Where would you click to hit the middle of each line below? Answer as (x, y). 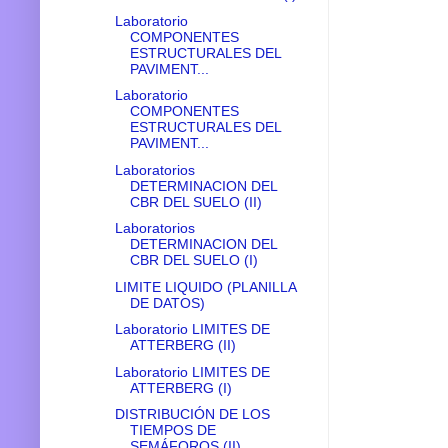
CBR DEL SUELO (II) (195, 201)
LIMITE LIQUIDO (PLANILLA (205, 286)
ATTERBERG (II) (182, 345)
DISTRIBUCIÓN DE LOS (192, 414)
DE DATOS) (167, 302)
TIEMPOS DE (172, 430)
